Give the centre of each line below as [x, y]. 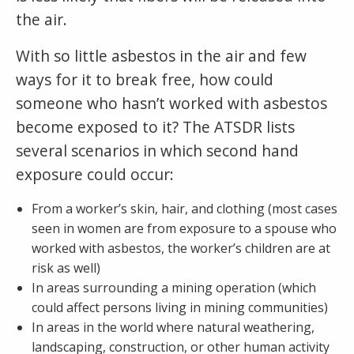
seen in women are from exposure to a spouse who [184, 228]
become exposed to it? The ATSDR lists [155, 126]
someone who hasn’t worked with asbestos [171, 103]
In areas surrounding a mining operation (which [174, 287]
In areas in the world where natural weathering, [173, 327]
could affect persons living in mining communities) [180, 307]
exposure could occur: [95, 174]
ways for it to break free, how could [145, 79]
